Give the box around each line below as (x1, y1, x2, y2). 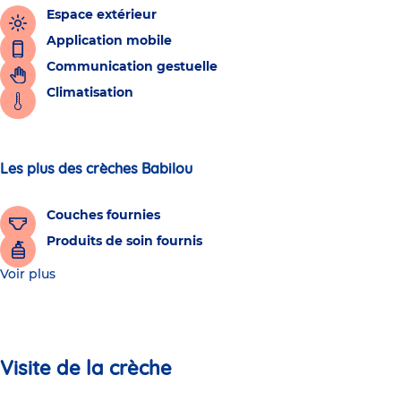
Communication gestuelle (47, 58, 218, 75)
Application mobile (47, 32, 172, 49)
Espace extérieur (47, 6, 157, 23)
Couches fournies (47, 207, 160, 224)
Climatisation (47, 84, 133, 101)
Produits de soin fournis (47, 233, 202, 250)
